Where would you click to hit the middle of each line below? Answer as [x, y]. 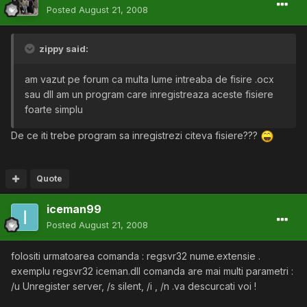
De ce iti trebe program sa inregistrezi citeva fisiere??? [136, 136]
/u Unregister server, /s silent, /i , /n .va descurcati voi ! [134, 286]
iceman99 [74, 209]
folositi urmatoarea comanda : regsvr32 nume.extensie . [136, 256]
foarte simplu [54, 110]
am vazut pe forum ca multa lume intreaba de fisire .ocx [149, 79]
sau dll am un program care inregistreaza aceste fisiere [149, 95]
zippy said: [63, 49]
